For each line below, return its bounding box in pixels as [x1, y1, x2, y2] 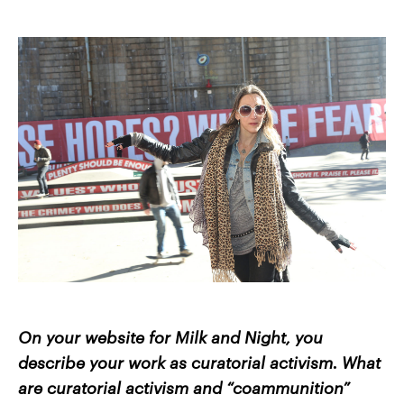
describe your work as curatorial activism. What [18, 350, 381, 373]
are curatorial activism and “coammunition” [18, 375, 350, 399]
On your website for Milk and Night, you [18, 325, 323, 348]
